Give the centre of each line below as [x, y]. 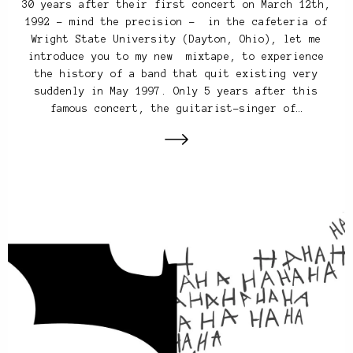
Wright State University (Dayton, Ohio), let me [176, 39]
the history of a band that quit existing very [176, 74]
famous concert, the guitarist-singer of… [176, 108]
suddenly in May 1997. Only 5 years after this [176, 91]
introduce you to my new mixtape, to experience [176, 56]
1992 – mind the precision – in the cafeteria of [176, 22]
